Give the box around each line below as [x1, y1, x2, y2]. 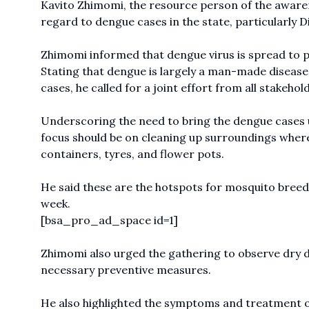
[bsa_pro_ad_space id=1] [40, 213, 178, 228]
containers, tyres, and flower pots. [40, 147, 224, 161]
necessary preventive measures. [40, 263, 211, 277]
